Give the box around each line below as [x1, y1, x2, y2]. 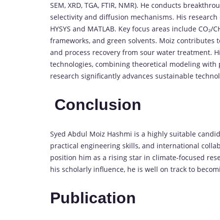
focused [179, 152, 207, 162]
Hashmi [107, 129, 134, 138]
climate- [152, 152, 179, 162]
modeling [169, 59, 202, 69]
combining [95, 59, 132, 69]
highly [147, 129, 169, 138]
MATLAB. [87, 24, 118, 33]
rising [109, 152, 129, 162]
